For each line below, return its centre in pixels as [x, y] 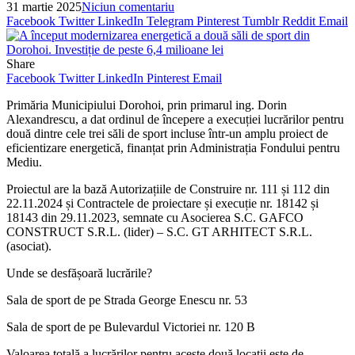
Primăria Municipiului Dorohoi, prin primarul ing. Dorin [147, 105]
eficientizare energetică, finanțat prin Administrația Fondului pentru [173, 147]
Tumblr [261, 21]
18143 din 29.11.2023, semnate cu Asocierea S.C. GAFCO [155, 217]
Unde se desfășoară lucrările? [79, 273]
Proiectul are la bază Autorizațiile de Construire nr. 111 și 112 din [168, 189]
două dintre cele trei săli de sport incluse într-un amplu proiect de [167, 133]
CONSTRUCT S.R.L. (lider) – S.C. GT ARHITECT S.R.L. [159, 231]
